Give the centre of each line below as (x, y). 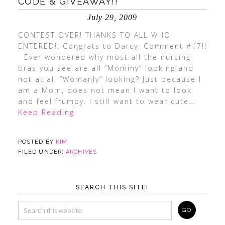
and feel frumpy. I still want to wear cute (103, 101)
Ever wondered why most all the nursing (104, 57)
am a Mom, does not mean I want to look (105, 90)
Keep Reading (46, 112)
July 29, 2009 (113, 17)
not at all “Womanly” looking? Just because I (109, 79)
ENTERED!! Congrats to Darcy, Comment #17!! (112, 46)
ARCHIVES (81, 152)
